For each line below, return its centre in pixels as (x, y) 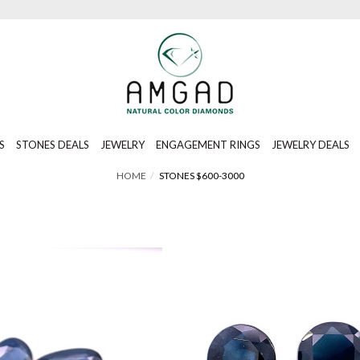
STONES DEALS (53, 145)
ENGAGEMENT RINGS (208, 145)
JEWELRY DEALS (311, 145)
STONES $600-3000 (201, 176)
